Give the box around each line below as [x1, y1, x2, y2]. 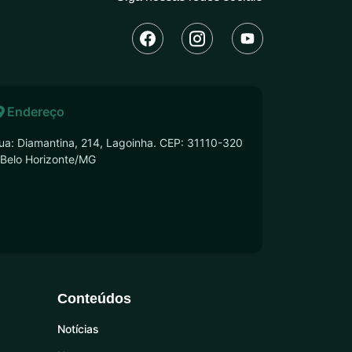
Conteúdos [57, 291, 131, 306]
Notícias [57, 322, 99, 335]
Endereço [6, 104, 64, 119]
